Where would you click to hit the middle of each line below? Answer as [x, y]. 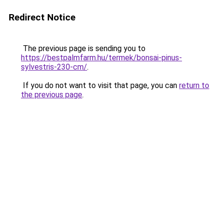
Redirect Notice [42, 17]
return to [194, 85]
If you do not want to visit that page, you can [100, 85]
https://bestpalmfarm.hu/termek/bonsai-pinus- [101, 58]
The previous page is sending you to [83, 48]
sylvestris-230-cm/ [54, 67]
